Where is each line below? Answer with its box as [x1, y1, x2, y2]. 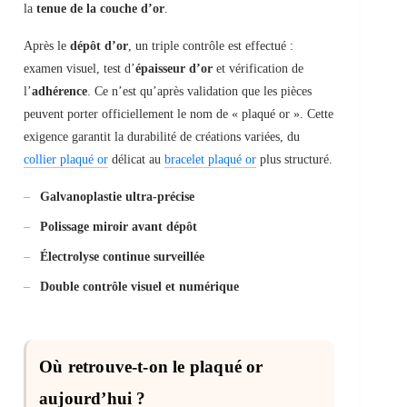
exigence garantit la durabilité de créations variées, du [24, 130, 300, 144]
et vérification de [213, 62, 303, 76]
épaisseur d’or [135, 62, 213, 76]
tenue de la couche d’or [36, 2, 164, 16]
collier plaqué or [24, 153, 108, 167]
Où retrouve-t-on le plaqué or [39, 357, 263, 377]
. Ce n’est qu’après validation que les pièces [87, 84, 312, 99]
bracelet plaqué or [164, 153, 256, 167]
